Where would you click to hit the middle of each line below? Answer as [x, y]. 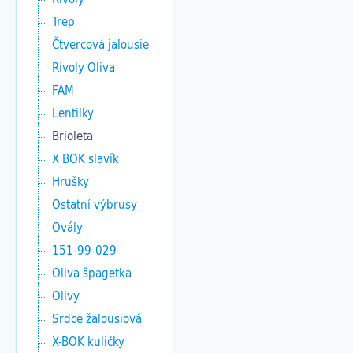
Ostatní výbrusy [95, 204]
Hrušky [71, 181]
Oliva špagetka [92, 273]
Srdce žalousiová [97, 318]
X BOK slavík [85, 158]
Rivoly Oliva [84, 67]
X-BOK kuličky [88, 341]
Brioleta [72, 136]
